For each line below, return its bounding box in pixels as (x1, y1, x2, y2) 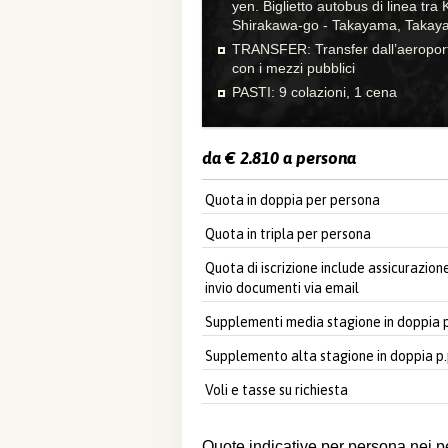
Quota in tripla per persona (205, 226, 371, 242)
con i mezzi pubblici (232, 60, 355, 76)
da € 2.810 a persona (202, 148, 356, 168)
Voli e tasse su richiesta (205, 382, 348, 398)
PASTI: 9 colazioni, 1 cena (232, 84, 397, 100)
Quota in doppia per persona (205, 192, 380, 208)
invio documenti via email (205, 280, 359, 296)
